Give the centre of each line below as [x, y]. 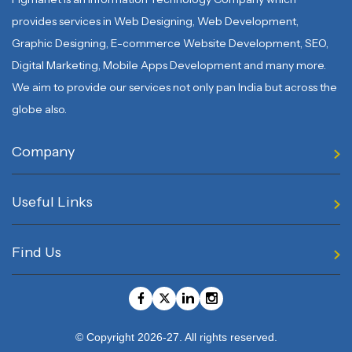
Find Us [37, 252]
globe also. [39, 109]
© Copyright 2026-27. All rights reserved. [176, 337]
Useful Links [52, 202]
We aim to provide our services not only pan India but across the [174, 87]
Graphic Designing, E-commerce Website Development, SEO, [170, 43]
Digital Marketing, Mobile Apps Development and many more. [169, 65]
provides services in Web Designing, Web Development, [155, 21]
